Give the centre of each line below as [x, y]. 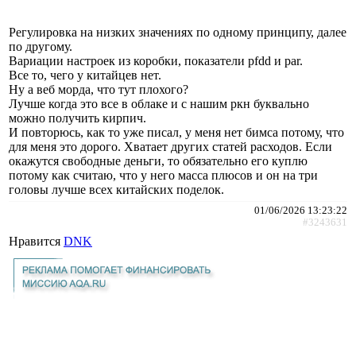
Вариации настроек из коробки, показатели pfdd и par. [156, 60]
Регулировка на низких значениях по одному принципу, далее [178, 32]
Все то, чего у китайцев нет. [85, 75]
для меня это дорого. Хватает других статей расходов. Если [170, 146]
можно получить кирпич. [77, 118]
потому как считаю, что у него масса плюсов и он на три [163, 175]
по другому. [41, 46]
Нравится [36, 241]
